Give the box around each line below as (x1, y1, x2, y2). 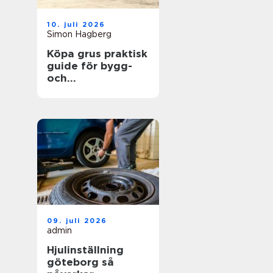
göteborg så (47, 256, 102, 268)
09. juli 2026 (47, 216, 108, 225)
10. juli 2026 (47, 20, 106, 29)
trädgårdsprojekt (47, 84, 140, 96)
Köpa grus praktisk (47, 48, 104, 60)
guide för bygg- (47, 60, 132, 72)
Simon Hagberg (47, 29, 112, 39)
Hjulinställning (47, 244, 124, 256)
